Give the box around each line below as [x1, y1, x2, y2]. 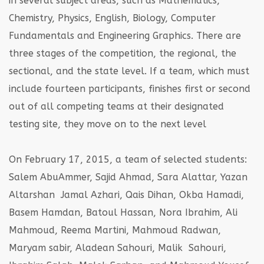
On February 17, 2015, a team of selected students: [9, 153, 247, 165]
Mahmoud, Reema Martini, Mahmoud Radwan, [9, 224, 221, 236]
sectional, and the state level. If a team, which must [9, 65, 249, 77]
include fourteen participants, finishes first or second [9, 82, 250, 94]
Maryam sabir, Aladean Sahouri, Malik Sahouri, [9, 242, 229, 253]
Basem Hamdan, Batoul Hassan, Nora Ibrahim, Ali [9, 206, 237, 218]
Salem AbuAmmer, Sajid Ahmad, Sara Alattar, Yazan [9, 171, 247, 183]
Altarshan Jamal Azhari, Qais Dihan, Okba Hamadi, [9, 189, 244, 200]
